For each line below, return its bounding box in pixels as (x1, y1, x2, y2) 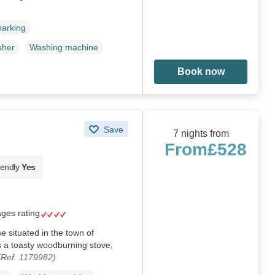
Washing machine (29, 42, 98, 53)
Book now (177, 66, 225, 77)
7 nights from (172, 128, 229, 139)
